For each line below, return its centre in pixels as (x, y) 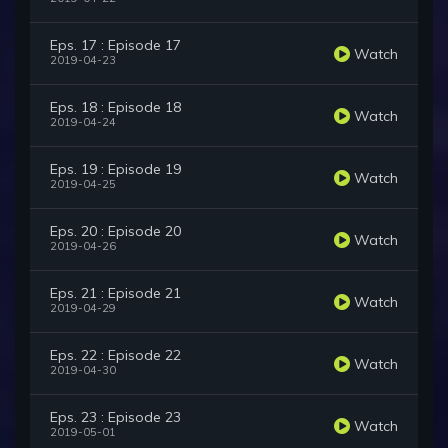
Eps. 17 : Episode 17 (115, 45)
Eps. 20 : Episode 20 (115, 231)
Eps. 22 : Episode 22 (115, 355)
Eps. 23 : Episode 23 (115, 417)
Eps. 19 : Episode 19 (115, 169)
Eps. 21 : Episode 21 (115, 293)
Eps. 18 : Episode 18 (115, 107)
